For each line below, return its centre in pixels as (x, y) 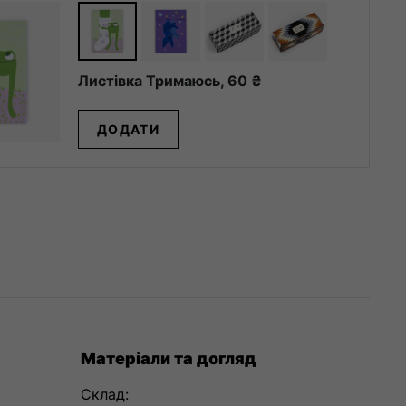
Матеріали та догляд (168, 358)
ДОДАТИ (128, 129)
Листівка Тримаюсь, (152, 80)
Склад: (104, 394)
